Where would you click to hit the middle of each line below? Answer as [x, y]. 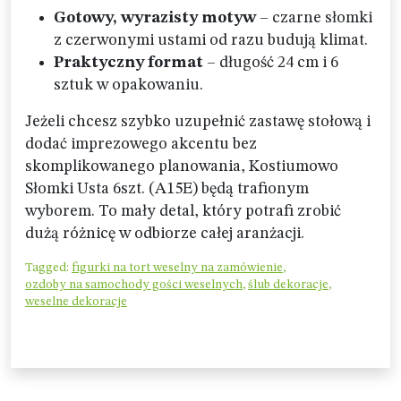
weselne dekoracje [76, 302]
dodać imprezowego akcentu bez [141, 144]
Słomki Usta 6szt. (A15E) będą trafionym [167, 189]
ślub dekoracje [288, 285]
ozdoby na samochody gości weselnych [134, 285]
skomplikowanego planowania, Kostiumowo [182, 166]
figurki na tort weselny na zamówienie [177, 268]
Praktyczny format [128, 63]
